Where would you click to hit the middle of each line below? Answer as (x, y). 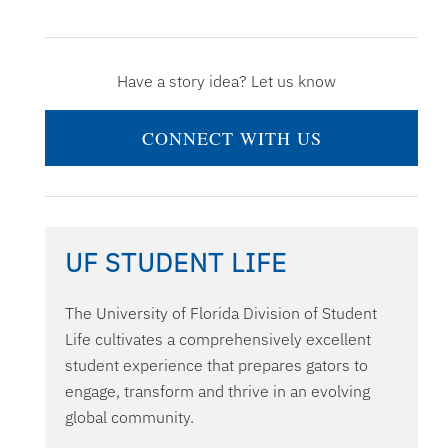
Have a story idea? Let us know (226, 81)
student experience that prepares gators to (216, 365)
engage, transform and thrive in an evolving (217, 391)
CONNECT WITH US (231, 138)
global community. (129, 417)
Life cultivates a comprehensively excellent (218, 339)
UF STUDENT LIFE (176, 262)
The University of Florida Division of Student (221, 313)
